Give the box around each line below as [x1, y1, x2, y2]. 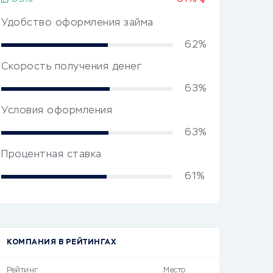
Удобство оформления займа [1, 18, 154, 28]
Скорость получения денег [1, 62, 141, 72]
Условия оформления [1, 106, 112, 116]
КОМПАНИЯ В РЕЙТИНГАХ [7, 239, 116, 246]
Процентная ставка [1, 150, 102, 160]
